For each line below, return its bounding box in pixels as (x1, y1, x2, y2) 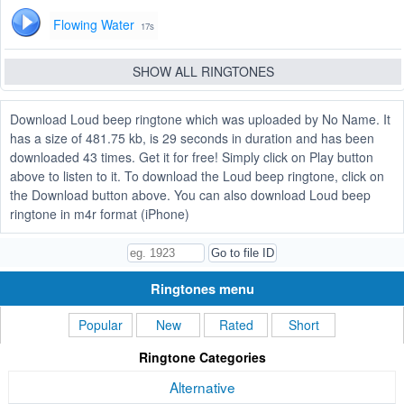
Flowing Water (53, 15, 134, 34)
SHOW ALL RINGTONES (132, 62, 274, 81)
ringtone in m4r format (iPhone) (10, 205, 189, 224)
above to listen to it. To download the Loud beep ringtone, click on (10, 167, 384, 186)
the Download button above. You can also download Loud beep (10, 186, 371, 205)
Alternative (169, 377, 235, 398)
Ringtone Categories (138, 348, 266, 367)
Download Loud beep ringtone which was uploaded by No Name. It (10, 110, 390, 129)
